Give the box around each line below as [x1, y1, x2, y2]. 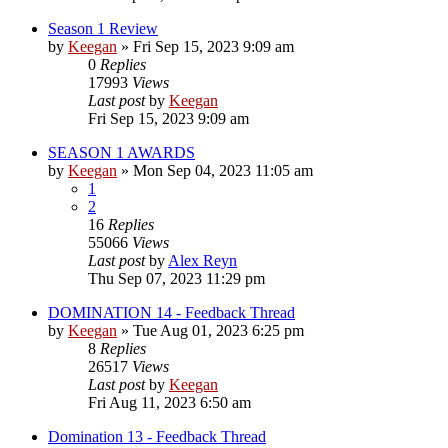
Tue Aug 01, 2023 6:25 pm [133, 321, 304, 339]
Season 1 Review [48, 19, 158, 37]
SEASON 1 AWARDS [48, 143, 195, 161]
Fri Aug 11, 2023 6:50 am [88, 393, 251, 411]
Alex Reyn [168, 251, 237, 269]
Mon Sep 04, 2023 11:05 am [133, 161, 313, 179]
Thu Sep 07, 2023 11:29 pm [88, 269, 265, 287]
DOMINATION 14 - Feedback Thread [48, 303, 295, 321]
